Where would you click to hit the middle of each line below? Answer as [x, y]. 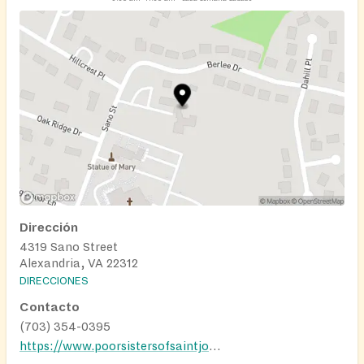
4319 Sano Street [69, 247]
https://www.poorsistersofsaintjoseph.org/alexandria [214, 346]
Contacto [50, 307]
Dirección [49, 227]
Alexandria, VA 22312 [79, 263]
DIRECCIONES [54, 281]
